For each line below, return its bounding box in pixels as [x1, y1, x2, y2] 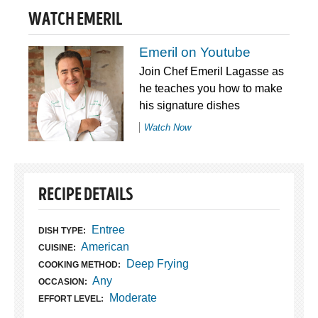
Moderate [109, 292, 157, 305]
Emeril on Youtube [138, 45, 251, 60]
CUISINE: [38, 243, 76, 253]
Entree [91, 224, 125, 236]
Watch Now [143, 122, 191, 133]
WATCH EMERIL [28, 12, 122, 31]
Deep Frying [126, 258, 189, 270]
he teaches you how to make [138, 82, 283, 95]
